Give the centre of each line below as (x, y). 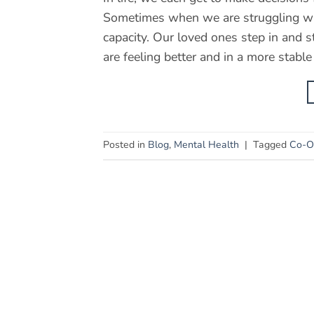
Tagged (271, 145)
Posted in (125, 145)
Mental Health (206, 145)
